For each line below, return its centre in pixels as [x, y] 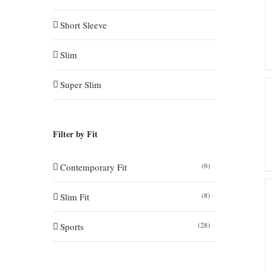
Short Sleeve [83, 25]
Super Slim [81, 84]
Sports [72, 226]
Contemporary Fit [93, 167]
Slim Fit [75, 197]
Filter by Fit [75, 134]
